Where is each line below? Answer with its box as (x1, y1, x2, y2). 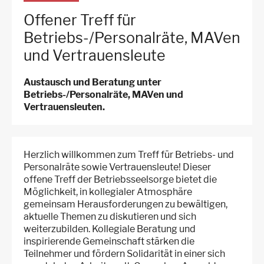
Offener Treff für (24, 11, 136, 29)
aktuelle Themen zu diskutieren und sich (24, 211, 196, 223)
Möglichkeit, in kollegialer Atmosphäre (24, 186, 192, 198)
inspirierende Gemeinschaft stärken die (24, 236, 194, 247)
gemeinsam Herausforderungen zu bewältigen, (24, 199, 227, 210)
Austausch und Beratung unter (24, 77, 161, 88)
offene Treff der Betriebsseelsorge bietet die (24, 174, 217, 186)
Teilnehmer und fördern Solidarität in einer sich (24, 248, 225, 260)
